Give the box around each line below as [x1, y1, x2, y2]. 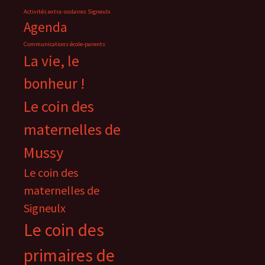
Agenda [24, 18, 67, 35]
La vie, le [24, 51, 79, 70]
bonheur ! [24, 74, 85, 93]
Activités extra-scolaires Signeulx [24, 8, 111, 15]
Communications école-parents [24, 40, 105, 48]
